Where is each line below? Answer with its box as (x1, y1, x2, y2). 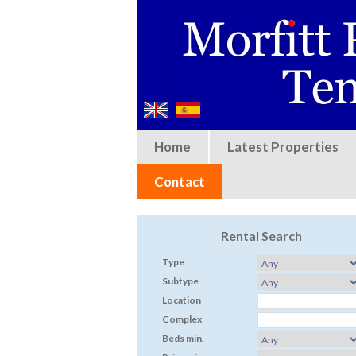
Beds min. (161, 331, 204, 344)
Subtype (161, 274, 199, 287)
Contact (154, 172, 205, 190)
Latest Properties (227, 137, 339, 155)
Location (161, 293, 201, 306)
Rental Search (220, 228, 302, 244)
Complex (161, 312, 202, 325)
